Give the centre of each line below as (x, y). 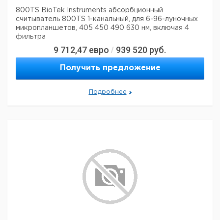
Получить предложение (110, 68)
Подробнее (108, 92)
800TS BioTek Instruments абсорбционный (89, 10)
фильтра (31, 37)
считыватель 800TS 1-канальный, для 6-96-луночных (107, 19)
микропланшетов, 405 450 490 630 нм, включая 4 (102, 28)
